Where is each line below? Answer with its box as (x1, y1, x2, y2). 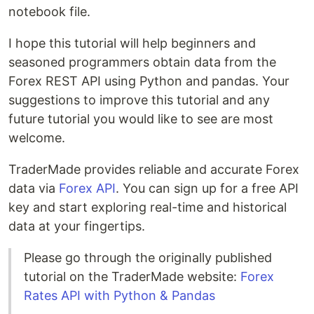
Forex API (59, 180, 116, 196)
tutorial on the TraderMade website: (24, 268, 240, 284)
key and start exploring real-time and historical (8, 199, 287, 214)
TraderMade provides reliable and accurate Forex (8, 161, 299, 177)
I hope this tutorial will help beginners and (8, 35, 256, 50)
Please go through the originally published (24, 250, 272, 265)
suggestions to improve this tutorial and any (8, 92, 270, 107)
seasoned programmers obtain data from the (8, 54, 276, 69)
